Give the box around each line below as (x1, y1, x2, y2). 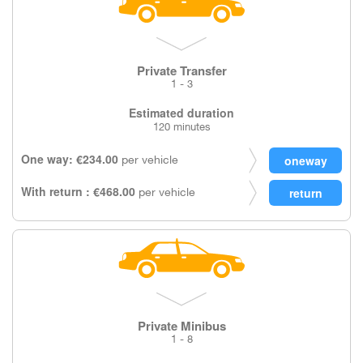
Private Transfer (136, 62, 227, 79)
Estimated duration (129, 105, 234, 121)
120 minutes (152, 123, 211, 133)
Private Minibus (137, 317, 226, 335)
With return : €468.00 (21, 183, 135, 199)
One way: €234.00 (21, 151, 118, 167)
